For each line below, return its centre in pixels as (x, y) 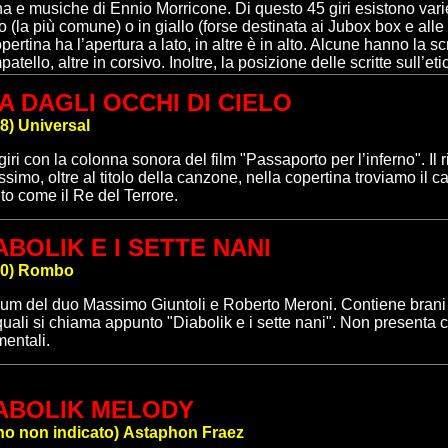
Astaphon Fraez (183, 432)
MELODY (142, 409)
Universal (54, 125)
